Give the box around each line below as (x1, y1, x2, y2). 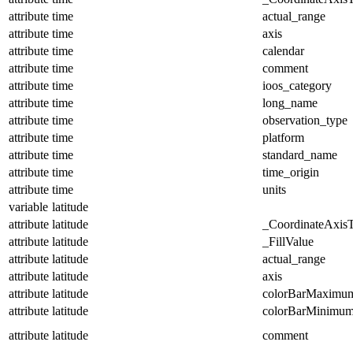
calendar (262, 43, 304, 58)
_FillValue (262, 234, 314, 248)
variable (9, 199, 48, 214)
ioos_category (262, 78, 332, 92)
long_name (262, 95, 318, 110)
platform (262, 130, 304, 144)
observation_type (262, 113, 347, 127)
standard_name (262, 147, 337, 162)
